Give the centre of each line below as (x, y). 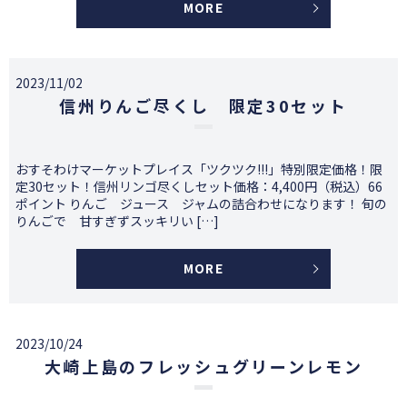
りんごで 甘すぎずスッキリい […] (117, 221)
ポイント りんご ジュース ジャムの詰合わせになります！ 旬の (201, 204)
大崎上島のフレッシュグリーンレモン (203, 367)
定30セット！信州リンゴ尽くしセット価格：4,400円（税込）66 (199, 187)
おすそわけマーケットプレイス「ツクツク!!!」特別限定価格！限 (199, 169)
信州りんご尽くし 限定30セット (203, 106)
